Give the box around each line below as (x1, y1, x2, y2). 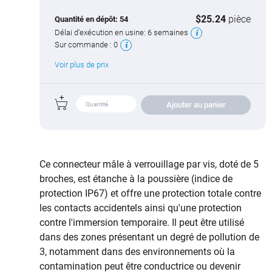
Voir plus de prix (55, 60, 109, 70)
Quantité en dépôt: (55, 15, 120, 24)
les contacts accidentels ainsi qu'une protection (39, 202, 242, 214)
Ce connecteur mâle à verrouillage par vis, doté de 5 (39, 158, 259, 171)
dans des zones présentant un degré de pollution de (39, 231, 259, 243)
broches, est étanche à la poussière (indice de (39, 173, 233, 185)
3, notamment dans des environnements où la (39, 246, 235, 258)
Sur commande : (55, 40, 114, 50)
